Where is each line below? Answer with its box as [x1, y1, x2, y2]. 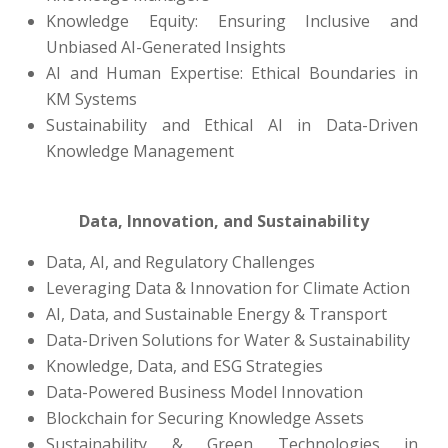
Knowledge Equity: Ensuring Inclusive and [46, 10, 418, 32]
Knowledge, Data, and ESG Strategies [46, 355, 323, 377]
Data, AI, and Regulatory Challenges [46, 251, 315, 273]
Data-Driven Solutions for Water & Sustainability [46, 329, 410, 351]
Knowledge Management [46, 140, 234, 162]
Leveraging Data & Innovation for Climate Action [46, 277, 410, 299]
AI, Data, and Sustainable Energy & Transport [46, 303, 387, 325]
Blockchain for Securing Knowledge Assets [46, 407, 364, 429]
